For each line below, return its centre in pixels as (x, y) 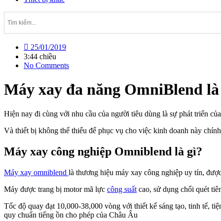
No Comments (46, 65)
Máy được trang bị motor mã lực (55, 189)
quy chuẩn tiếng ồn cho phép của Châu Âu (71, 215)
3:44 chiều (40, 56)
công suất (122, 189)
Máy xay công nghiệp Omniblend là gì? (103, 151)
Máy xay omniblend (36, 172)
